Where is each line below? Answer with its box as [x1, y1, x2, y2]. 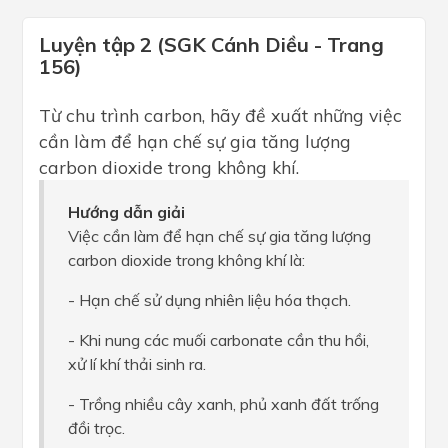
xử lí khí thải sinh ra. [68, 354, 206, 375]
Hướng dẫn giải [68, 202, 185, 223]
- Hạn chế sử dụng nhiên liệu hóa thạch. [68, 290, 351, 311]
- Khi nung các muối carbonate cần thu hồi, [68, 330, 369, 351]
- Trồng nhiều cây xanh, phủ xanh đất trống [68, 394, 379, 415]
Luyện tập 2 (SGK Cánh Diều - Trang [39, 32, 384, 58]
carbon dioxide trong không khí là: [68, 250, 305, 271]
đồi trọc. [68, 418, 125, 439]
